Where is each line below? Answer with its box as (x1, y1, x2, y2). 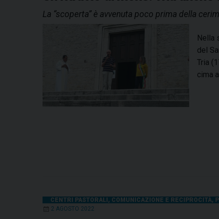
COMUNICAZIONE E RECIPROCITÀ (111, 197, 212, 204)
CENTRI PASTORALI (50, 197, 108, 204)
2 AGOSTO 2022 (51, 205, 94, 213)
